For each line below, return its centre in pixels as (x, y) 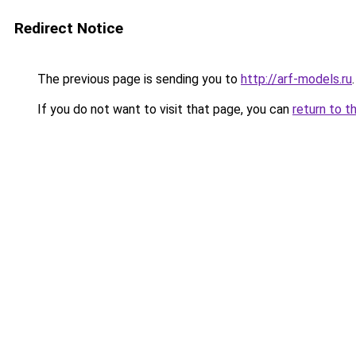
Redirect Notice (69, 28)
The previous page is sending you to (137, 79)
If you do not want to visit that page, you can (163, 109)
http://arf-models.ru (296, 79)
